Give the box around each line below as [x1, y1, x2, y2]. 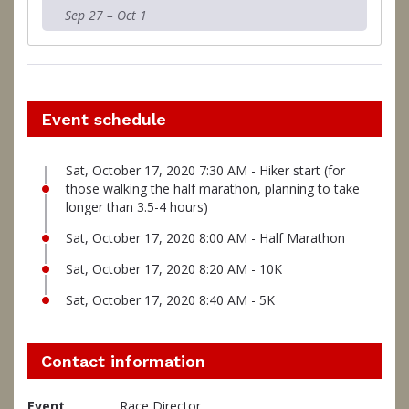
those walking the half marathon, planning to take [66, 179, 360, 197]
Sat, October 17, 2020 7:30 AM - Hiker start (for [66, 161, 345, 179]
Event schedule [41, 109, 166, 129]
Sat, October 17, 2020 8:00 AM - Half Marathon [66, 228, 345, 246]
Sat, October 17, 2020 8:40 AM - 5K [66, 290, 275, 309]
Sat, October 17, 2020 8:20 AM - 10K [66, 259, 282, 278]
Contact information [41, 351, 205, 371]
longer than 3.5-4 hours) [66, 197, 208, 215]
